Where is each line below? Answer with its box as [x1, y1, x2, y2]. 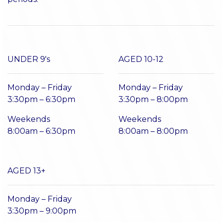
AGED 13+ [7, 166, 46, 175]
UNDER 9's [7, 54, 50, 64]
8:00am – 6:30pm [7, 126, 75, 136]
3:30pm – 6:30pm [7, 94, 75, 104]
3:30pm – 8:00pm [118, 94, 188, 104]
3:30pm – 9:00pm [7, 206, 76, 216]
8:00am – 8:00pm [118, 126, 188, 136]
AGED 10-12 [118, 54, 164, 64]
